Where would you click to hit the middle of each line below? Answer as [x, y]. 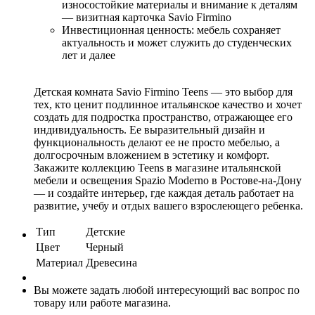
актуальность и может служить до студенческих [177, 42]
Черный [105, 247]
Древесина [111, 262]
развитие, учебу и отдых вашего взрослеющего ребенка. [168, 205]
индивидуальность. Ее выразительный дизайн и [149, 129]
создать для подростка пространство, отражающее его [163, 117]
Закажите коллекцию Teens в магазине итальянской [157, 167]
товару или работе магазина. [102, 302]
